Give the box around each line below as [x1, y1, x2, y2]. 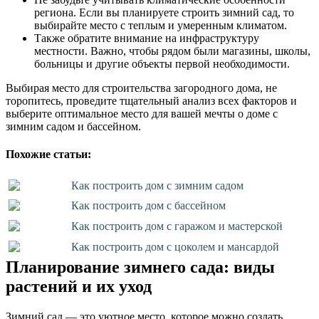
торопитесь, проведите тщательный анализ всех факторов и [6, 94, 297, 107]
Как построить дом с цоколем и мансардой [71, 240, 280, 253]
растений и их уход [6, 276, 152, 296]
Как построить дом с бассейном [71, 199, 226, 212]
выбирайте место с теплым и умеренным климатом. [34, 19, 287, 31]
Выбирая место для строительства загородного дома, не [6, 81, 277, 94]
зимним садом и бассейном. [6, 120, 141, 132]
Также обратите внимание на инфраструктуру [34, 31, 259, 44]
